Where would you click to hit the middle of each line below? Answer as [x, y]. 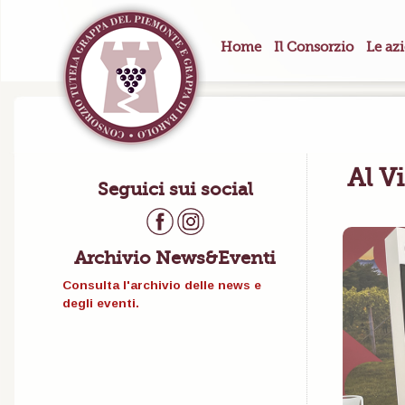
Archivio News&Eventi [175, 259]
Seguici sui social [175, 190]
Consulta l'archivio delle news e [161, 286]
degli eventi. [100, 304]
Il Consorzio [313, 47]
